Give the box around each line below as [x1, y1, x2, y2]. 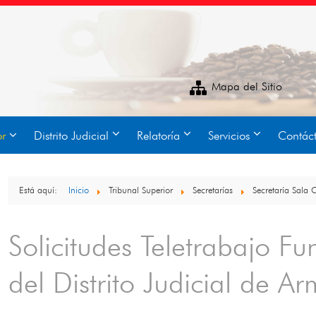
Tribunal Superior [108, 186, 176, 195]
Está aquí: [18, 186, 65, 195]
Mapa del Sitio [211, 81, 282, 93]
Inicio [68, 186, 89, 195]
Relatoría [137, 130, 180, 142]
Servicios [208, 130, 250, 142]
